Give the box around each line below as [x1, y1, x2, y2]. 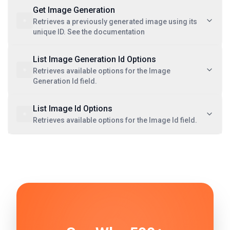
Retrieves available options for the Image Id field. [33, 116, 197, 124]
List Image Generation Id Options [33, 54, 156, 64]
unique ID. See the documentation [33, 28, 145, 36]
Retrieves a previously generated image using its [33, 17, 197, 26]
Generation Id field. [33, 77, 97, 85]
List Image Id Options [33, 104, 112, 113]
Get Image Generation [33, 5, 115, 15]
